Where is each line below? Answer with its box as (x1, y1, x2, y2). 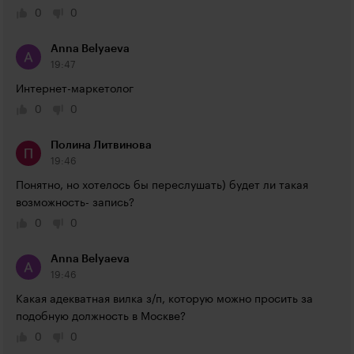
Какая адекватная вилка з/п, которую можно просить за (16, 294, 313, 305)
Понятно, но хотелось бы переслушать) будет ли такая (16, 180, 308, 191)
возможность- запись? (16, 198, 134, 209)
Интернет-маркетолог (16, 84, 134, 95)
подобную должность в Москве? (16, 311, 186, 322)
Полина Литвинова (51, 140, 152, 151)
